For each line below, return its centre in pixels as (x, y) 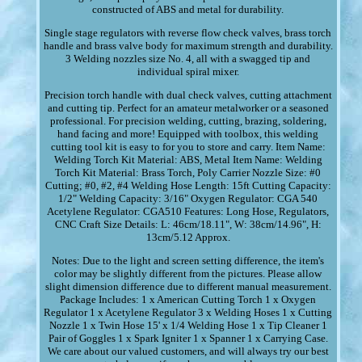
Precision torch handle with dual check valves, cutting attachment (188, 95)
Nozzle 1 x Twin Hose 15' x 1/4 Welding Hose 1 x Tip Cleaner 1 (188, 326)
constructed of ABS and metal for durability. (188, 10)
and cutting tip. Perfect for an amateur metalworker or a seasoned (188, 108)
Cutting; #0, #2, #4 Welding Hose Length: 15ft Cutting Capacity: (188, 186)
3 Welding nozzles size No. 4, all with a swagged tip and (188, 59)
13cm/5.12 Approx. (188, 238)
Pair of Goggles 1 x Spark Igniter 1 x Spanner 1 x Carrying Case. (188, 339)
